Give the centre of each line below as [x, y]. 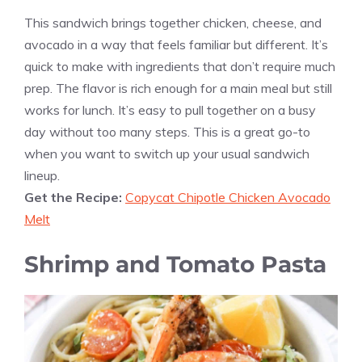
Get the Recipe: [75, 198]
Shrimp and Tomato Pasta [175, 265]
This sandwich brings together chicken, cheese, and [173, 23]
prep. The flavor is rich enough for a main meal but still [178, 88]
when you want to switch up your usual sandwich [167, 154]
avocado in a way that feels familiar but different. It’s [176, 45]
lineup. [42, 176]
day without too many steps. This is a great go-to [167, 132]
